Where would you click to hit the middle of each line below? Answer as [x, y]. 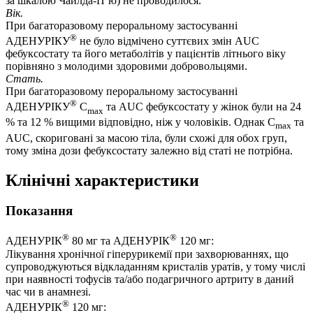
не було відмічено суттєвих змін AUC [168, 41]
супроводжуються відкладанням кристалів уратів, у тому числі [155, 266]
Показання [39, 211]
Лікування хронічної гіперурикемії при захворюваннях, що [147, 254]
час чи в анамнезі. [48, 291]
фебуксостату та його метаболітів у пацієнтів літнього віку [146, 53]
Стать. [24, 78]
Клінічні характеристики [102, 180]
